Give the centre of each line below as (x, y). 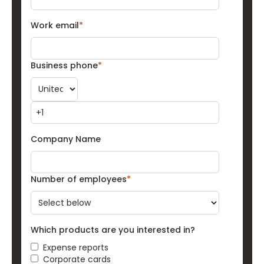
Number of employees (79, 179)
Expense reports (76, 247)
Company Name (66, 139)
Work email (55, 25)
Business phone (64, 65)
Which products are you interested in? (113, 230)
